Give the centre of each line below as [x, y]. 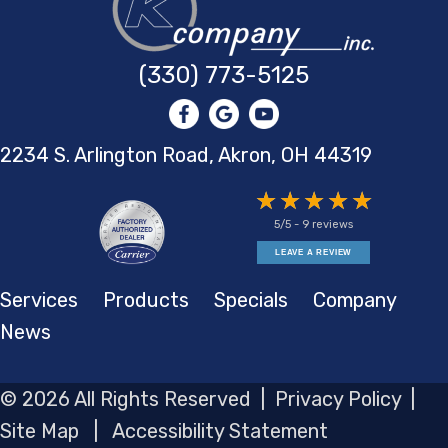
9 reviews [328, 224]
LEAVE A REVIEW [314, 252]
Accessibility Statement [220, 431]
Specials [251, 300]
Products [146, 300]
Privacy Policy [338, 399]
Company [354, 300]
